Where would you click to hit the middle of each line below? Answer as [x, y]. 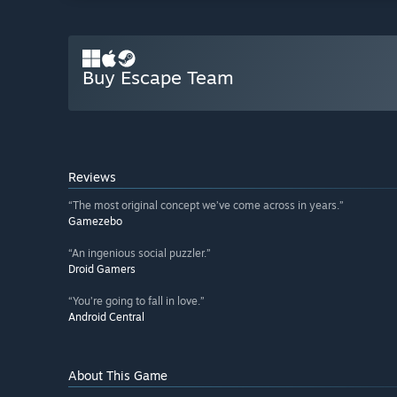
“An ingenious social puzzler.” [140, 253]
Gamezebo [95, 222]
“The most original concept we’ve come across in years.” [206, 206]
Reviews [92, 177]
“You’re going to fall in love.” [136, 301]
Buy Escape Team [158, 78]
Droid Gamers [102, 269]
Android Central [106, 317]
